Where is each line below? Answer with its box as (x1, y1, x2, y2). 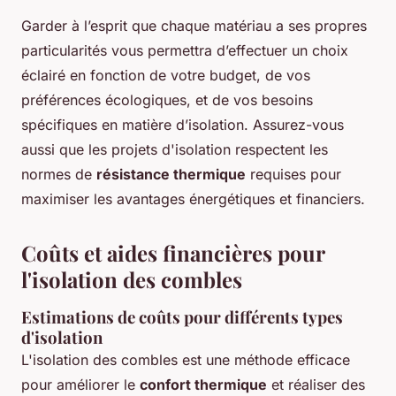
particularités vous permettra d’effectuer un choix (21, 42, 348, 59)
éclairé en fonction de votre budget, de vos (21, 66, 310, 84)
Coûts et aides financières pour (21, 239, 324, 267)
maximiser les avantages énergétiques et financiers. (21, 190, 365, 208)
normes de (21, 165, 96, 183)
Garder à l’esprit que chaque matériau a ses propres (21, 17, 367, 34)
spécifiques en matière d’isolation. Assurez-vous (21, 116, 344, 133)
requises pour (246, 165, 341, 183)
